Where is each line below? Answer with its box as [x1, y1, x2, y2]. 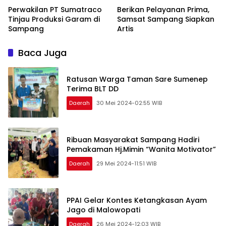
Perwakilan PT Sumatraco [8, 5, 102, 15]
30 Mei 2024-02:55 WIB [96, 99, 162, 107]
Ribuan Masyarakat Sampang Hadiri [67, 135, 199, 145]
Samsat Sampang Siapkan [117, 14, 214, 25]
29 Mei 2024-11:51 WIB [96, 159, 156, 168]
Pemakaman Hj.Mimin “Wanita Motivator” [67, 144, 216, 155]
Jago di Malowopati [67, 205, 140, 215]
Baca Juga [18, 46, 67, 60]
